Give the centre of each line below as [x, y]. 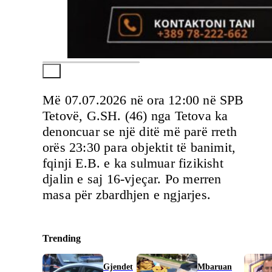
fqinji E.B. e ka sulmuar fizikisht [133, 163]
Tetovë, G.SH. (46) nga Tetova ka [135, 115]
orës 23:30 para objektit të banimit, [139, 147]
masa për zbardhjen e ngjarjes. [127, 194]
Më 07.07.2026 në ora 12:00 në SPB [143, 100]
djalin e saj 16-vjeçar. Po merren [132, 178]
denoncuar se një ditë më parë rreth [140, 131]
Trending [62, 238]
